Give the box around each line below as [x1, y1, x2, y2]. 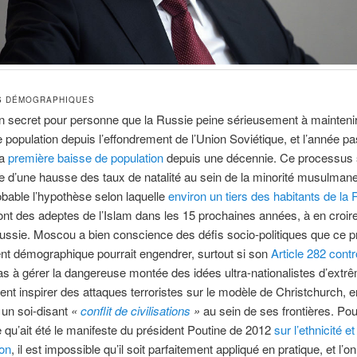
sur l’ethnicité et [273, 321, 355, 339]
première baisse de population [7, 149, 163, 167]
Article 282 [270, 245, 326, 262]
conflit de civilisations [80, 302, 190, 320]
